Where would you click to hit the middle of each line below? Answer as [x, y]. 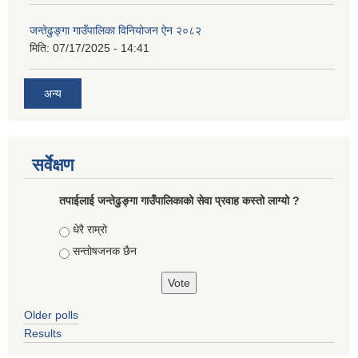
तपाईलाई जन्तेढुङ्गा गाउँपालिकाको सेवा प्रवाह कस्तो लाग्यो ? [179, 200]
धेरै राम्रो [89, 229]
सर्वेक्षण [53, 165]
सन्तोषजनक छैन [104, 251]
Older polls [51, 314]
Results [43, 333]
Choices [81, 229]
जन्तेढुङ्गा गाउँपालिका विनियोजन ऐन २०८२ [115, 31]
